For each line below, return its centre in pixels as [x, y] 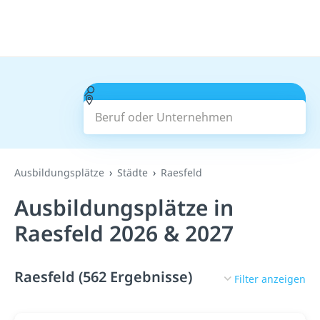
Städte [132, 172]
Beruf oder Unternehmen [163, 91]
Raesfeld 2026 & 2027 [124, 233]
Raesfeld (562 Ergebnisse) [103, 277]
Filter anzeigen [270, 279]
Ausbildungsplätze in [124, 207]
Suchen [195, 109]
